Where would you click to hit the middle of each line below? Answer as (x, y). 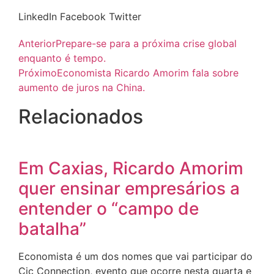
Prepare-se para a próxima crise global (146, 44)
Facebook (83, 17)
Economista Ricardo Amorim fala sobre (148, 73)
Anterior (37, 44)
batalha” (52, 229)
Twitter (125, 17)
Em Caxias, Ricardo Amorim (131, 168)
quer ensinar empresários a (129, 189)
